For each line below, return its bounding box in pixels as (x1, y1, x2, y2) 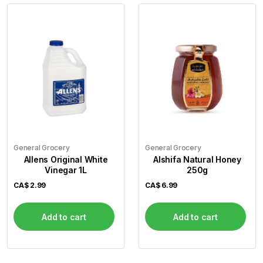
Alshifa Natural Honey (153, 154, 241, 165)
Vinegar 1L (45, 165, 87, 176)
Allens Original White (23, 154, 108, 165)
